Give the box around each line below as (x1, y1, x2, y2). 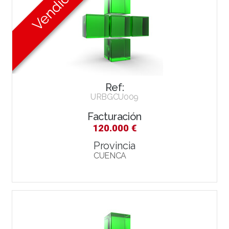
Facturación (87, 110, 142, 123)
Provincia (94, 139, 135, 152)
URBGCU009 (90, 91, 139, 102)
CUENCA (94, 150, 126, 161)
